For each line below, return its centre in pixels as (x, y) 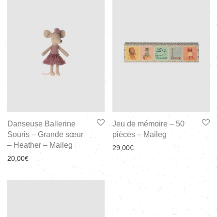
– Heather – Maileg (40, 145)
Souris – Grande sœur (45, 135)
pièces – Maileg (139, 135)
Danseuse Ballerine (41, 124)
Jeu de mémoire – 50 (148, 124)
